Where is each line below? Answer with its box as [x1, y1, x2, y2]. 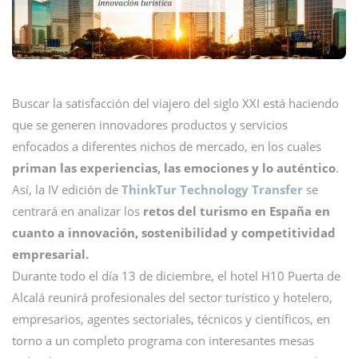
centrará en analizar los [12, 202, 143, 219]
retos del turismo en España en [143, 202, 330, 219]
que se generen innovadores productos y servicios [12, 116, 288, 133]
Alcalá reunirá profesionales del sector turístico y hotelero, [12, 288, 332, 305]
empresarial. [12, 245, 89, 262]
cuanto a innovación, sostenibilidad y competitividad [12, 224, 336, 241]
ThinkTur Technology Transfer [121, 181, 303, 197]
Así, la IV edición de [12, 181, 121, 197]
